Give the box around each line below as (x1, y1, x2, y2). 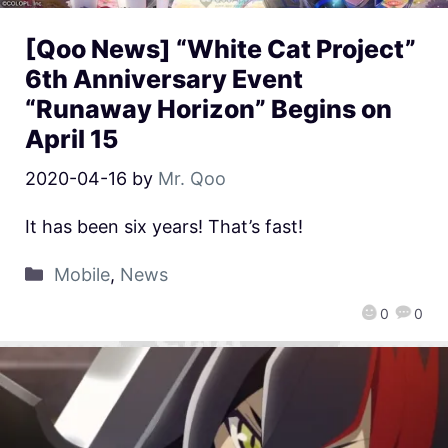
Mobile (53, 263, 110, 285)
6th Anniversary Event (25, 63, 303, 94)
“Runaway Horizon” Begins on (25, 93, 392, 124)
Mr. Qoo (158, 167, 226, 189)
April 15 (25, 123, 118, 154)
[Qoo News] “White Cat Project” (25, 33, 416, 64)
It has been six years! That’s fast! (25, 215, 303, 237)
